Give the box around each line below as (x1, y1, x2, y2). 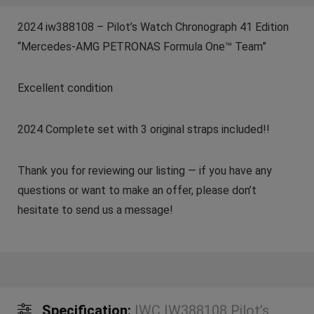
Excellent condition (17, 81, 113, 95)
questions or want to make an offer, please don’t (17, 183, 257, 197)
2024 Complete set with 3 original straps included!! (17, 122, 270, 136)
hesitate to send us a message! (17, 203, 173, 217)
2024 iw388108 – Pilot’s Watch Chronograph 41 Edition (17, 20, 289, 34)
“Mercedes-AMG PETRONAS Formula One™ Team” (17, 39, 266, 53)
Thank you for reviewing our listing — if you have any (17, 163, 272, 177)
